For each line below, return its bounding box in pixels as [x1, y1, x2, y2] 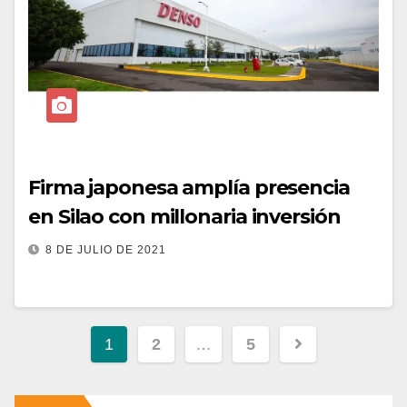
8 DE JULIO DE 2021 [45, 243, 166, 256]
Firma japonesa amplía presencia [28, 175, 350, 200]
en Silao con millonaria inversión [28, 204, 341, 229]
